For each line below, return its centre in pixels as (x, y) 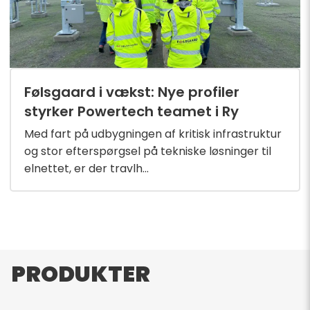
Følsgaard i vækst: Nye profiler (132, 92)
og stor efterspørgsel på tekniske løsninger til (148, 152)
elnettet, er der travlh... (87, 169)
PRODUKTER (81, 274)
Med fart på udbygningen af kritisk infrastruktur (153, 134)
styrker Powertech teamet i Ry (132, 112)
